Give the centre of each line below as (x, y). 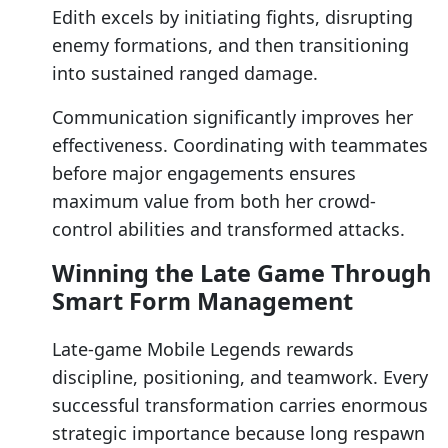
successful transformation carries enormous (240, 405)
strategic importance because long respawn (238, 433)
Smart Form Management (202, 301)
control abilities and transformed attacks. (228, 229)
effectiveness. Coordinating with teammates (240, 145)
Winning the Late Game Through (241, 273)
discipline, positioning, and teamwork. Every (240, 377)
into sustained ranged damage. (185, 73)
